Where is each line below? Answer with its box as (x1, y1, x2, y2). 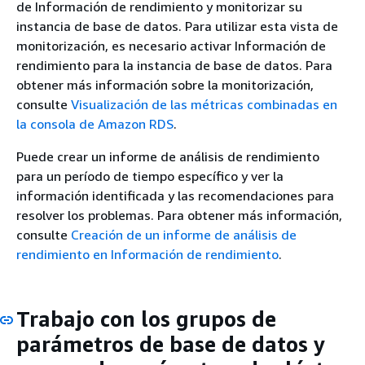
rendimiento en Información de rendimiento (16, 246, 279, 262)
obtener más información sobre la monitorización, (16, 77, 314, 93)
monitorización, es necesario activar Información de (16, 37, 326, 54)
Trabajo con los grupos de (16, 306, 276, 332)
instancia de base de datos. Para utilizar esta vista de (16, 18, 338, 34)
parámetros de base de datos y (16, 332, 325, 357)
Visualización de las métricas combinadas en (71, 96, 337, 112)
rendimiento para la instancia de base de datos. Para (16, 57, 332, 73)
